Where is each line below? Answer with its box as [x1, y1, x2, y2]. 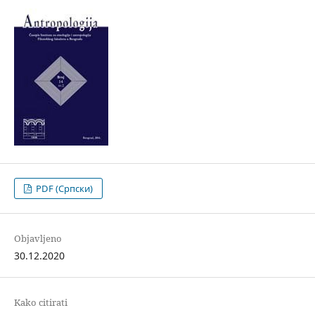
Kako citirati [13, 296, 67, 309]
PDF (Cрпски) [34, 182, 94, 195]
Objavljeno [13, 232, 62, 245]
